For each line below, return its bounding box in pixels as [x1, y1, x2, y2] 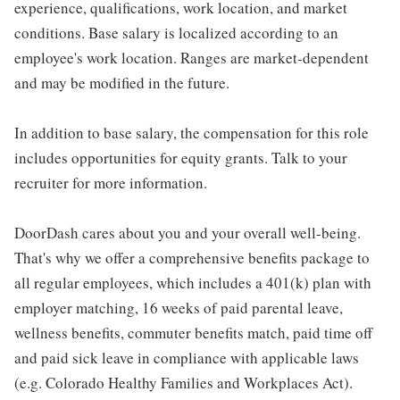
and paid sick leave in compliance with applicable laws [14, 347, 359, 368]
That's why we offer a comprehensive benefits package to [14, 247, 370, 268]
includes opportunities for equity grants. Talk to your [14, 147, 347, 168]
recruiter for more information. [14, 172, 207, 193]
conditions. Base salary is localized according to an [14, 22, 338, 43]
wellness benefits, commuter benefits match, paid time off [14, 322, 372, 343]
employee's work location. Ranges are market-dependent [14, 47, 369, 68]
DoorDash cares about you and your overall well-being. [14, 222, 361, 243]
